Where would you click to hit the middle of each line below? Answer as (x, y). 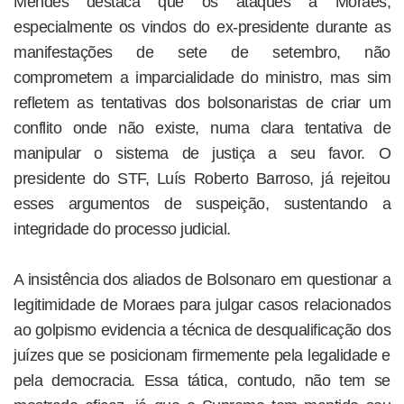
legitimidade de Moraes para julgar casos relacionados (202, 305)
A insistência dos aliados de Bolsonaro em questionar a (202, 280)
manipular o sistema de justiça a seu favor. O (202, 154)
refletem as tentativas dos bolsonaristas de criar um (202, 103)
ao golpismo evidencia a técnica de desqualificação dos (202, 331)
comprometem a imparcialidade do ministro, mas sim (202, 78)
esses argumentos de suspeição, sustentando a (202, 204)
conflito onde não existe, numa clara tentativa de (202, 129)
